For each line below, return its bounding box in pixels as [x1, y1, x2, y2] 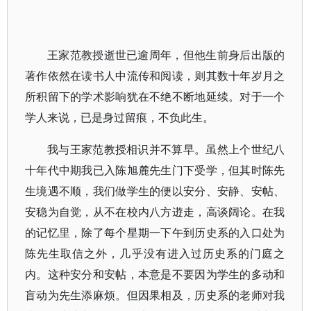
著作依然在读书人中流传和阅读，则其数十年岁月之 [25, 68, 285, 83]
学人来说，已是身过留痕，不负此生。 [25, 110, 214, 125]
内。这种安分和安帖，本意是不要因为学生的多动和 [25, 267, 285, 282]
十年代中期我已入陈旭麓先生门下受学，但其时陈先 [25, 162, 285, 178]
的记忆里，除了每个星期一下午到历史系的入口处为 [25, 225, 285, 240]
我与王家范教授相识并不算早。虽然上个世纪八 [47, 142, 285, 157]
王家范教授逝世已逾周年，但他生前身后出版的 [47, 47, 285, 62]
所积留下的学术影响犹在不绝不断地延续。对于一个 [25, 89, 285, 104]
